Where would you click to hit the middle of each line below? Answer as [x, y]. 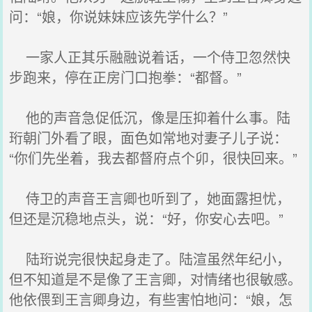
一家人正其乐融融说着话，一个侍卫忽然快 [150, 57]
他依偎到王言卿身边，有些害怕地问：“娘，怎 [151, 299]
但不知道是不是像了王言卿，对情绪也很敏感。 [156, 279]
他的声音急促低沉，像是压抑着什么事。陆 [150, 117]
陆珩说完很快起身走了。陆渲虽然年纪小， [150, 259]
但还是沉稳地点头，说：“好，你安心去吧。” [147, 218]
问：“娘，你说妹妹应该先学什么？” [119, 16]
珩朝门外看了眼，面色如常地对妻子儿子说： [149, 138]
